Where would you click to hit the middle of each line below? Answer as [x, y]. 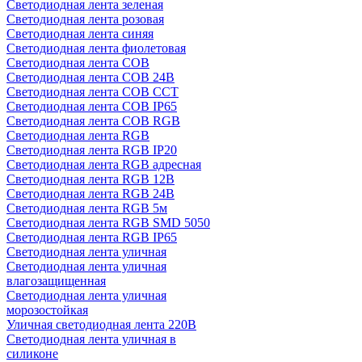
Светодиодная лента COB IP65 [92, 106]
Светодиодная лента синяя [80, 34]
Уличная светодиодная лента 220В [101, 324]
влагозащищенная [56, 281]
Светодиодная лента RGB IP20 [92, 150]
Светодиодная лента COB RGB [93, 121]
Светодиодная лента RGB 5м [87, 208]
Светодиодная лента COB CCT [93, 92]
